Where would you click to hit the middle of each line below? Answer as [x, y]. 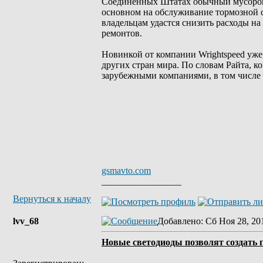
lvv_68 [26, 221]
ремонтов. [122, 33]
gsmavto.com [126, 171]
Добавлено [179, 221]
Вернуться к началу [52, 199]
